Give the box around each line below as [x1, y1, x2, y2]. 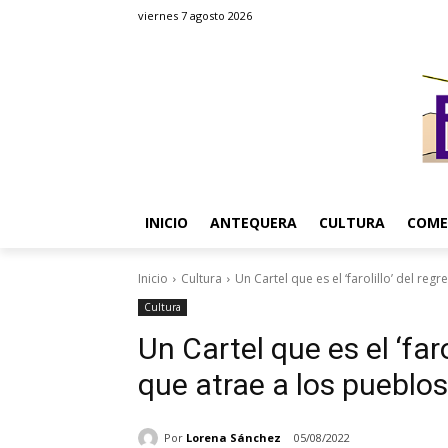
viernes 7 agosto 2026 [138, 8, 252, 23]
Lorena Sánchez [186, 429, 281, 445]
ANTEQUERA [210, 213, 297, 232]
